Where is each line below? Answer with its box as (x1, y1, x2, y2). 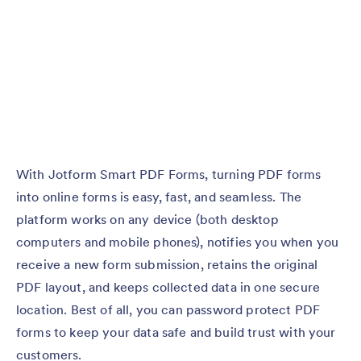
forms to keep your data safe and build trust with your (16, 324, 336, 341)
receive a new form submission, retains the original (16, 256, 318, 273)
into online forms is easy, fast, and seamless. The (16, 189, 302, 205)
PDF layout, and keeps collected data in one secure (16, 279, 321, 296)
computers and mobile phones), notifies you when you (16, 234, 339, 251)
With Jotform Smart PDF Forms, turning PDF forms (16, 166, 322, 183)
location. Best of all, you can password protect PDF (16, 301, 321, 318)
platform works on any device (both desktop (16, 211, 279, 228)
